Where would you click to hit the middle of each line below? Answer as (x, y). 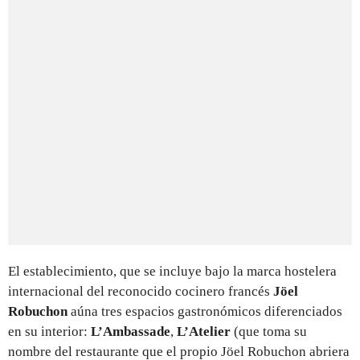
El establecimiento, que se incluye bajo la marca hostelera (172, 271)
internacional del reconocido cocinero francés (141, 291)
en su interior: (49, 331)
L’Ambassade (131, 331)
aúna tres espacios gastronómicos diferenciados (205, 311)
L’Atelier (202, 331)
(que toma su (269, 331)
